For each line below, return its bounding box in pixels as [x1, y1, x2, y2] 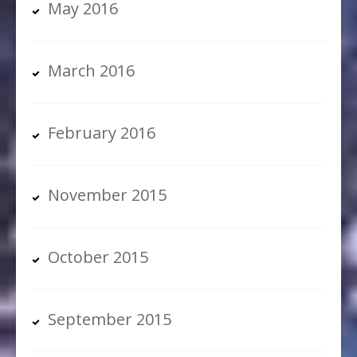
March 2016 [48, 60, 135, 82]
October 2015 [48, 246, 148, 269]
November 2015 [48, 184, 167, 206]
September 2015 [48, 308, 171, 331]
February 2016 [48, 122, 155, 144]
